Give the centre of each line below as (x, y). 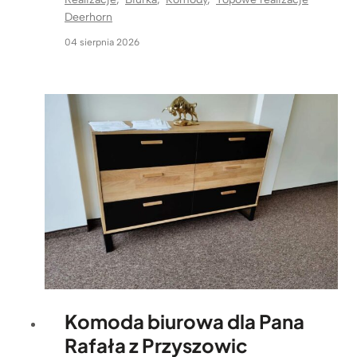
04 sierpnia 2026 (102, 42)
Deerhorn (88, 17)
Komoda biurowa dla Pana (184, 322)
